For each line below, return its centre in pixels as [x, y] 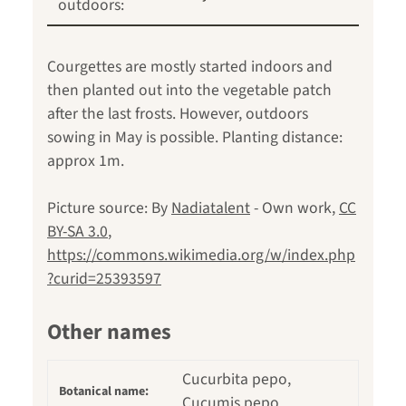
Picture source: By [109, 208]
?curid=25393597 [104, 279]
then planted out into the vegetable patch [189, 91]
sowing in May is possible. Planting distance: [195, 138]
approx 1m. [86, 161]
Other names [109, 333]
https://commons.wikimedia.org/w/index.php [201, 256]
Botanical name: [104, 392]
